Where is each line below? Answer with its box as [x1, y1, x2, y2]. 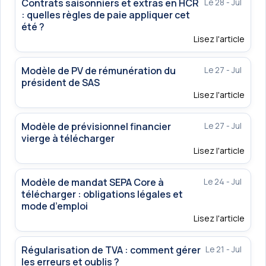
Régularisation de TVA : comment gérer [21, 243, 201, 257]
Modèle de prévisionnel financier [21, 120, 171, 134]
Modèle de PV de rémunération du [21, 64, 176, 78]
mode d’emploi [21, 199, 88, 213]
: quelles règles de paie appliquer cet [21, 8, 190, 22]
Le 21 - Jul [205, 244, 242, 255]
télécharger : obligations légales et [21, 188, 183, 201]
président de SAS [21, 76, 100, 90]
